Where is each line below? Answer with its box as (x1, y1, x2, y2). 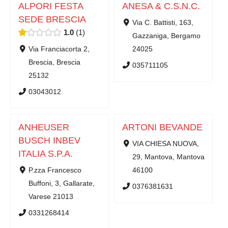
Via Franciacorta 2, (28, 45, 90, 53)
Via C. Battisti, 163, (132, 19, 193, 27)
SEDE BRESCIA (18, 14, 86, 25)
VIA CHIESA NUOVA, (132, 139, 199, 148)
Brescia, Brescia (28, 59, 80, 67)
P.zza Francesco (28, 166, 81, 174)
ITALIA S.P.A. (18, 148, 73, 159)
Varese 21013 (28, 192, 73, 201)
